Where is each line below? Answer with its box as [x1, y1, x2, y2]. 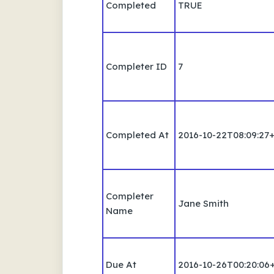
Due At [106, 258, 136, 270]
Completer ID [106, 60, 167, 72]
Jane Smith [178, 197, 229, 209]
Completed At [106, 128, 169, 141]
